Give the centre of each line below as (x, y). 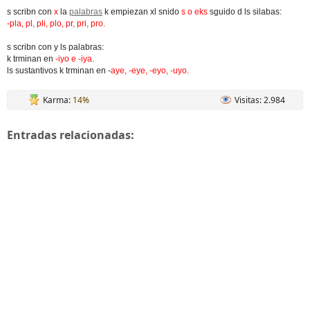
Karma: (58, 100)
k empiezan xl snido (142, 12)
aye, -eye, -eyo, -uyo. (150, 71)
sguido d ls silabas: (245, 12)
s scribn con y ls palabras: (55, 47)
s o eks (194, 12)
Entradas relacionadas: (71, 135)
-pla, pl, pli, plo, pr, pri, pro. (56, 24)
